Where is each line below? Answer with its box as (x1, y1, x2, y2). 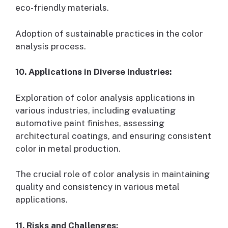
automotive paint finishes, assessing (15, 118, 164, 128)
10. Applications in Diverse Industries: (15, 67, 172, 77)
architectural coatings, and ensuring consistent (15, 130, 211, 141)
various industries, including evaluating (15, 105, 176, 116)
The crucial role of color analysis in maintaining (15, 169, 210, 180)
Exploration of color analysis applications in (15, 92, 195, 103)
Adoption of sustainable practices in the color (15, 28, 203, 39)
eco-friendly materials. (15, 3, 109, 13)
